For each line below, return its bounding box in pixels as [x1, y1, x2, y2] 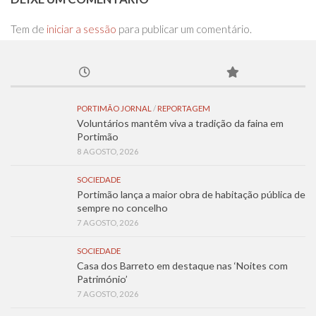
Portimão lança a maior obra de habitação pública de [77, 188, 305, 200]
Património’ [77, 272, 128, 285]
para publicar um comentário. [116, 22, 252, 35]
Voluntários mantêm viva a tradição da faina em [77, 116, 284, 129]
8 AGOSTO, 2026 [77, 146, 139, 156]
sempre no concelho [77, 201, 168, 214]
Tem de [11, 22, 47, 35]
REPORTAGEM [157, 103, 210, 113]
